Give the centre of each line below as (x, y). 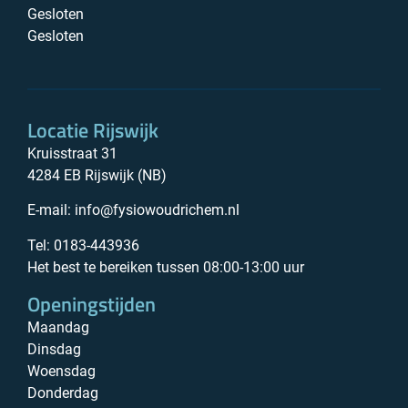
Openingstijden (92, 304)
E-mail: (51, 210)
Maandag (58, 327)
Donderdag (63, 393)
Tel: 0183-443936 (83, 245)
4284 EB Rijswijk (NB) (97, 175)
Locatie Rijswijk (93, 130)
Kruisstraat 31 (72, 153)
